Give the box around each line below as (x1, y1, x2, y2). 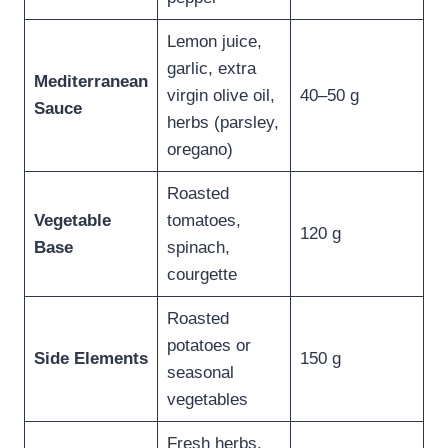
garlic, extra (166, 59, 256, 79)
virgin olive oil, (166, 86, 275, 106)
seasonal (166, 363, 234, 383)
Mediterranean (33, 72, 148, 92)
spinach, (166, 238, 230, 258)
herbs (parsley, (166, 113, 279, 133)
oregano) (166, 140, 233, 160)
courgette (166, 265, 237, 285)
